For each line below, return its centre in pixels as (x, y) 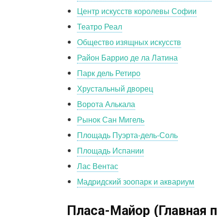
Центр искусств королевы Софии (137, 11)
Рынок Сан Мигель (111, 120)
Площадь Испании (110, 151)
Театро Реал (100, 27)
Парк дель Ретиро (109, 73)
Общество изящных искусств (129, 42)
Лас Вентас (98, 166)
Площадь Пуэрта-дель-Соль (127, 135)
